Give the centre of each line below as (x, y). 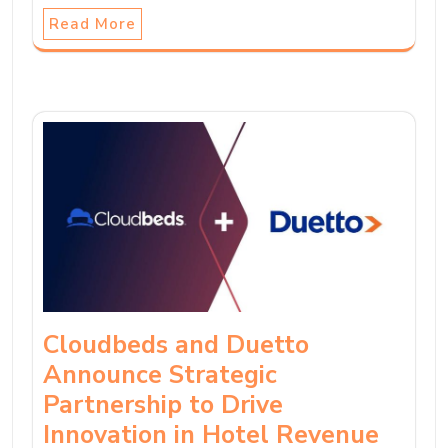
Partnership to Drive (163, 405)
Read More (92, 24)
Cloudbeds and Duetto (176, 345)
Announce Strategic (160, 375)
